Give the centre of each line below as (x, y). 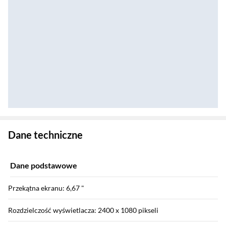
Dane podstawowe (44, 165)
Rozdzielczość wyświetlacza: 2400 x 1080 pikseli (83, 210)
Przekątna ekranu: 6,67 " (46, 188)
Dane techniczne (45, 135)
